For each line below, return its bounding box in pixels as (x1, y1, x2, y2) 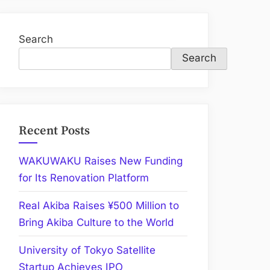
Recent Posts (19, 122, 90, 139)
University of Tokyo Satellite (19, 243, 155, 256)
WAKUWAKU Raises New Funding (19, 154, 183, 167)
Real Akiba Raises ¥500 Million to (19, 199, 179, 212)
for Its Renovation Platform (19, 171, 149, 184)
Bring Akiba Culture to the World (19, 216, 174, 228)
